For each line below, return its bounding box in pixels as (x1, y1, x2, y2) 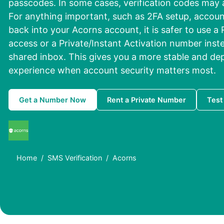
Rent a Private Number (107, 95, 186, 104)
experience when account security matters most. (8, 65, 216, 76)
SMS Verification (47, 153, 102, 162)
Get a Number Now (19, 95, 86, 104)
